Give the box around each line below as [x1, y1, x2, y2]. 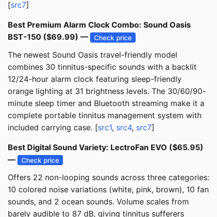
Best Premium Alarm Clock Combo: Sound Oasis [8, 20, 191, 30]
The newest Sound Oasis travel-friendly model [8, 50, 177, 60]
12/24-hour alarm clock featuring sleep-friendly [8, 74, 182, 84]
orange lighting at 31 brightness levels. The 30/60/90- [8, 86, 206, 96]
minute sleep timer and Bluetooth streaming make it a [8, 98, 204, 108]
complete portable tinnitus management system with [8, 110, 201, 121]
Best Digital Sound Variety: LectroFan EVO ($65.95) [8, 142, 203, 153]
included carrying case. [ [8, 123, 98, 133]
